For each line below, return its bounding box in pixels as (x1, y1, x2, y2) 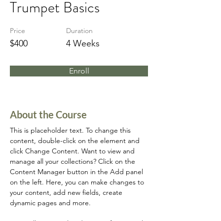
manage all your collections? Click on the (10, 157, 137, 166)
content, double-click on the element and (10, 136, 142, 145)
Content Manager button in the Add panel (10, 167, 145, 176)
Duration (66, 26, 93, 35)
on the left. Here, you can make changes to (10, 178, 146, 186)
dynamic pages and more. (10, 198, 91, 207)
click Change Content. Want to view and (10, 147, 137, 155)
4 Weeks (66, 38, 100, 49)
